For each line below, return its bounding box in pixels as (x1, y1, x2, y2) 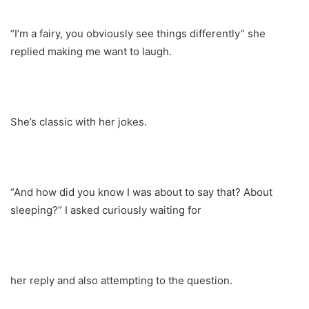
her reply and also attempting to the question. (10, 273, 232, 287)
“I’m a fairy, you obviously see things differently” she (10, 26, 266, 40)
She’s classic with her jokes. (10, 114, 147, 128)
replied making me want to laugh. (10, 44, 172, 58)
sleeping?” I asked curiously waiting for (10, 203, 201, 217)
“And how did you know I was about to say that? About (10, 185, 272, 199)
